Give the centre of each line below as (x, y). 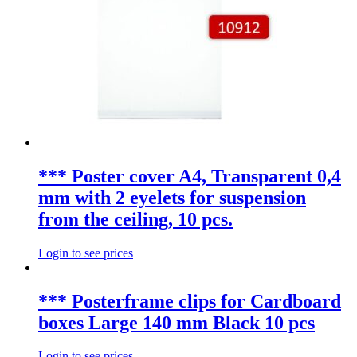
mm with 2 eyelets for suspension (172, 197)
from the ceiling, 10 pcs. (135, 219)
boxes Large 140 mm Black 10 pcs (177, 322)
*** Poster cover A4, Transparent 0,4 (190, 176)
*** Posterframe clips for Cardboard (190, 301)
